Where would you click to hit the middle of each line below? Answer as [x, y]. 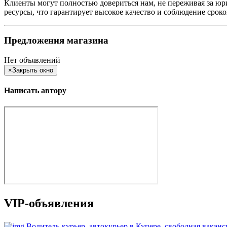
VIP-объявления [49, 203]
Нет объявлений [32, 60]
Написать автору [35, 91]
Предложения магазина [56, 41]
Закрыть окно [33, 70]
